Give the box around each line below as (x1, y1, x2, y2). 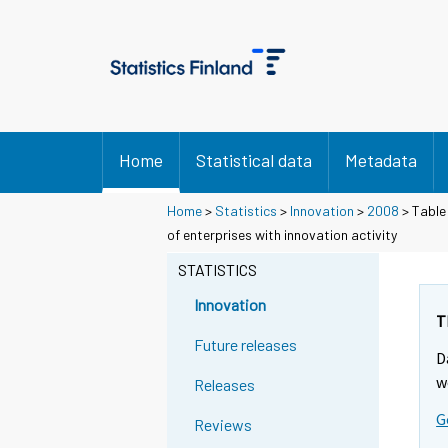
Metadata (345, 149, 417, 171)
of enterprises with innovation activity (167, 225, 397, 243)
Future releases (194, 335, 298, 355)
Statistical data (196, 149, 312, 171)
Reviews (194, 415, 253, 435)
